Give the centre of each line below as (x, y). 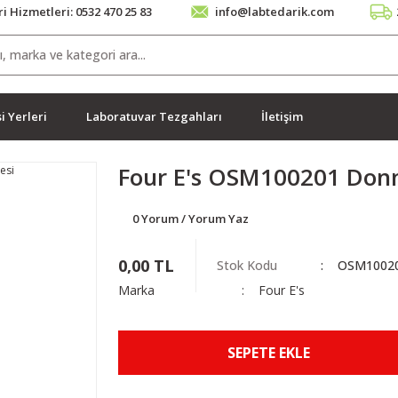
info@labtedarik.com (275, 12)
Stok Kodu (247, 265)
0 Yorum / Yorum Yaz (191, 219)
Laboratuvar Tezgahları (154, 116)
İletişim (282, 116)
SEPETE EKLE (269, 353)
